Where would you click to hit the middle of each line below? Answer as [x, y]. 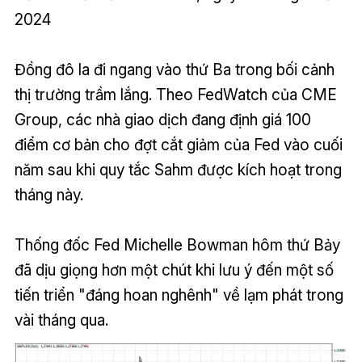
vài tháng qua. [61, 320]
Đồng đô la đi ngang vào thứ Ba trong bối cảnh [174, 69]
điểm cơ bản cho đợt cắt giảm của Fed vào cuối [178, 144]
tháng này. [48, 194]
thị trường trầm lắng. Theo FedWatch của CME [175, 94]
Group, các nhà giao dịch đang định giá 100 [162, 119]
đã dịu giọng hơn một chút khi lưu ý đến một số [174, 269]
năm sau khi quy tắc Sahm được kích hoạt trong [178, 169]
